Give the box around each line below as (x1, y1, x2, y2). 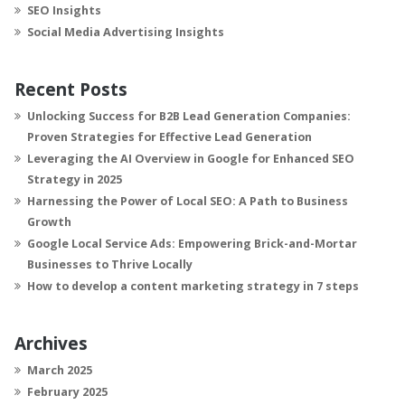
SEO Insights (27, 2, 101, 18)
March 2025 (27, 362, 92, 378)
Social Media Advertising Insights (27, 24, 224, 40)
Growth (27, 213, 71, 230)
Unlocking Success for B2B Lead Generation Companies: (27, 108, 351, 124)
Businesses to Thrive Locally (27, 256, 193, 272)
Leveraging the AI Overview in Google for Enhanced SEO (27, 150, 354, 166)
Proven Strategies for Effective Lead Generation (27, 128, 312, 145)
